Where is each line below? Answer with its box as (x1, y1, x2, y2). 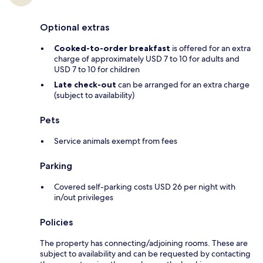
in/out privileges (54, 192, 113, 203)
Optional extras (40, 22, 109, 33)
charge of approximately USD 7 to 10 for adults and (54, 53, 240, 65)
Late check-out (54, 79, 116, 90)
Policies (40, 217, 73, 228)
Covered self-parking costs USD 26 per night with (54, 181, 235, 193)
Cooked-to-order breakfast (54, 43, 170, 54)
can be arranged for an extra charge (116, 79, 249, 90)
